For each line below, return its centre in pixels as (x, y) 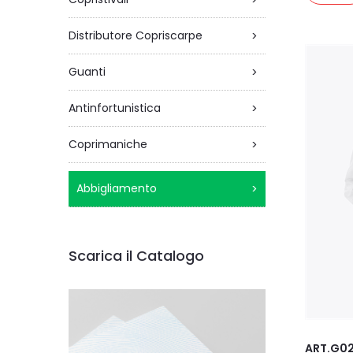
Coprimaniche (108, 144)
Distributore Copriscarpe (136, 35)
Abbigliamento (117, 188)
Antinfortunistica (115, 108)
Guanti (87, 72)
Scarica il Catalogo (136, 256)
